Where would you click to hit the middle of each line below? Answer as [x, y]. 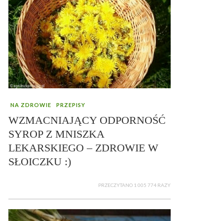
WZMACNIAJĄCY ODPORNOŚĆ [87, 120]
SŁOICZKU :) [40, 161]
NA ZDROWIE [31, 105]
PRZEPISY [71, 105]
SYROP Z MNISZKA [56, 134]
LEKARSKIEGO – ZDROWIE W [83, 147]
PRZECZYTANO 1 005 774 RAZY [134, 185]
